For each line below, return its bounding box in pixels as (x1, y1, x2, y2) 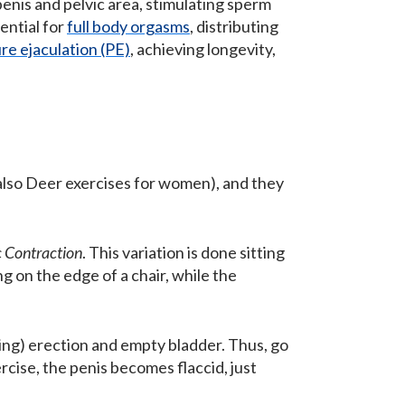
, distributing (190, 16, 278, 36)
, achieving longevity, (130, 39, 276, 59)
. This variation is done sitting (82, 242, 285, 262)
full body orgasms (67, 16, 190, 36)
